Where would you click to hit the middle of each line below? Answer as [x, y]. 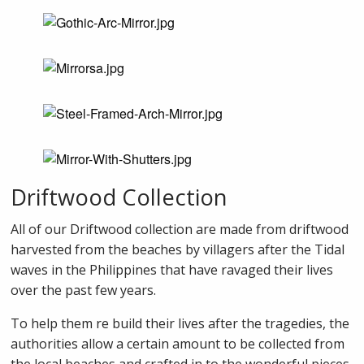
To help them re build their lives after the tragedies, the [180, 324]
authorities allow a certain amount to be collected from [178, 344]
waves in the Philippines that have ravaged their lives [172, 270]
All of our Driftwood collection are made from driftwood [180, 230]
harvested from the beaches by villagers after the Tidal [178, 250]
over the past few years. [84, 290]
